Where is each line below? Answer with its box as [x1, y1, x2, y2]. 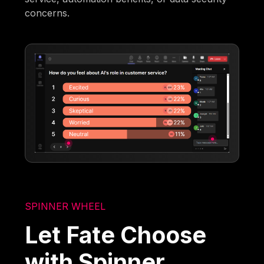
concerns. [25, 7, 70, 19]
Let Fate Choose [25, 220, 207, 249]
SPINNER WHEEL [25, 200, 106, 212]
